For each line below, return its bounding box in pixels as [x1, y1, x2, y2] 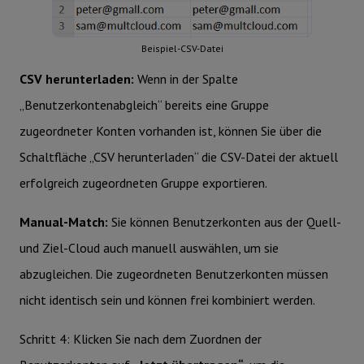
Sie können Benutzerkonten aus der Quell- [111, 213, 340, 230]
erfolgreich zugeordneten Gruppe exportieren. [19, 174, 267, 191]
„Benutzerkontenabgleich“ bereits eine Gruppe [19, 96, 269, 113]
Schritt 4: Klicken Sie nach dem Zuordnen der [19, 330, 262, 347]
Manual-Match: [19, 213, 111, 230]
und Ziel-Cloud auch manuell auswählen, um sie [19, 239, 279, 256]
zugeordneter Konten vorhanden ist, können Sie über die [19, 122, 322, 139]
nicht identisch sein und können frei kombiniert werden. [19, 291, 315, 308]
